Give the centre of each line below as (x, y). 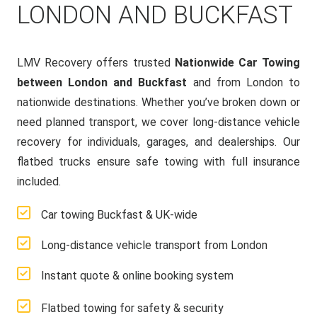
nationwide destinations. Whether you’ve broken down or (158, 102)
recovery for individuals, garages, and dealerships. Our (158, 142)
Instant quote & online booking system (137, 276)
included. (39, 181)
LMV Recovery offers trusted (96, 63)
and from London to (244, 82)
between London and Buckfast (102, 82)
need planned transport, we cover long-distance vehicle (158, 122)
